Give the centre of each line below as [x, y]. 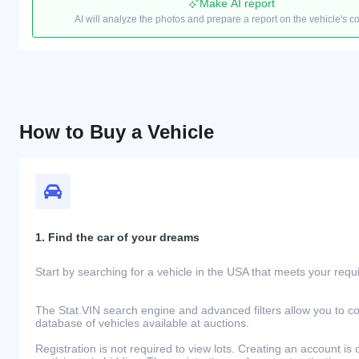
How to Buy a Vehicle [117, 131]
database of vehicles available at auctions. [144, 323]
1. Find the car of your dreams [117, 237]
